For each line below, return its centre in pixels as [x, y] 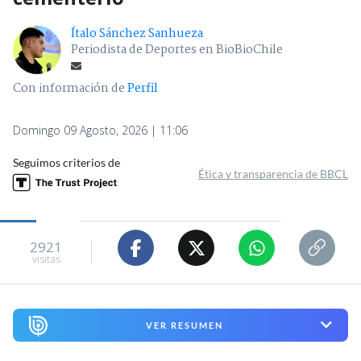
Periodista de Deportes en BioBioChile [177, 50]
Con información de [69, 89]
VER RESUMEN [184, 325]
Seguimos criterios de [66, 163]
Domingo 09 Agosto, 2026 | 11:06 [100, 131]
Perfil [143, 89]
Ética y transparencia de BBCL [273, 174]
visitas [46, 259]
